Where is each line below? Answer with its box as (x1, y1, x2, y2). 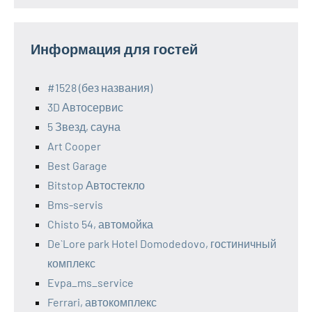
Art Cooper (47, 139, 101, 153)
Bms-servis (47, 197, 103, 211)
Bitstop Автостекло (47, 178, 145, 192)
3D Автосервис (47, 100, 123, 114)
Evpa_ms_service (47, 275, 134, 289)
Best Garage (47, 158, 107, 172)
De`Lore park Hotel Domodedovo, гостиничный (47, 236, 276, 250)
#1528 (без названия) (47, 80, 153, 94)
